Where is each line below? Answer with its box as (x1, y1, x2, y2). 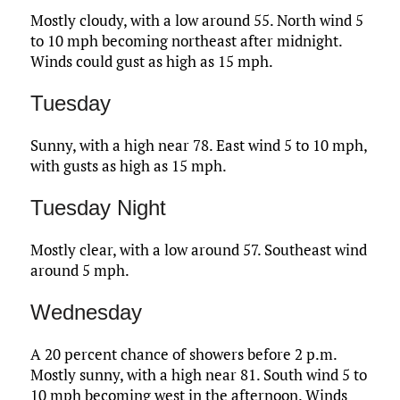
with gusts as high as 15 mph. (29, 155, 227, 177)
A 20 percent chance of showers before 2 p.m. (29, 344, 337, 365)
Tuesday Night (29, 196, 166, 221)
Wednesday (29, 300, 142, 325)
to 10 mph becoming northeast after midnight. (29, 30, 342, 52)
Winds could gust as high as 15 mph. (29, 51, 273, 72)
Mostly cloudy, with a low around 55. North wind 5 (29, 10, 363, 31)
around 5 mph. (29, 260, 129, 281)
